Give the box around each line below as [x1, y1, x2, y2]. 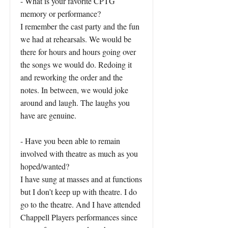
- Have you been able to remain [20, 135, 120, 146]
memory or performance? [20, 8, 101, 19]
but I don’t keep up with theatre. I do [20, 186, 137, 197]
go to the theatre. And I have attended [20, 199, 140, 210]
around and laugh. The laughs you [20, 97, 130, 108]
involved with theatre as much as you [20, 148, 138, 159]
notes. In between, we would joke [20, 84, 128, 95]
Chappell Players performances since [20, 212, 137, 222]
